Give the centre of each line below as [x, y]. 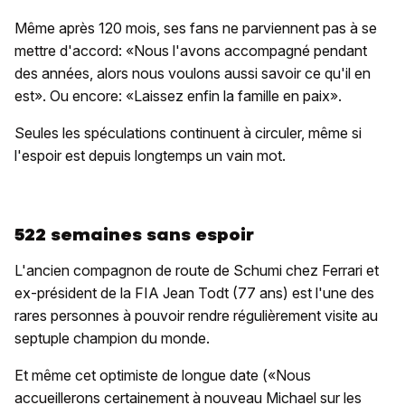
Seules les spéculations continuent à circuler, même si [188, 133]
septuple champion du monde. [112, 339]
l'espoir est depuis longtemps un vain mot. [150, 156]
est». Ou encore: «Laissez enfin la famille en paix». [178, 96]
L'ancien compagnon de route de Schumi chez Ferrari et [197, 271]
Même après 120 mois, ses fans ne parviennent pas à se [196, 28]
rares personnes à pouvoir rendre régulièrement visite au [196, 316]
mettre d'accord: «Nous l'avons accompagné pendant [191, 51]
